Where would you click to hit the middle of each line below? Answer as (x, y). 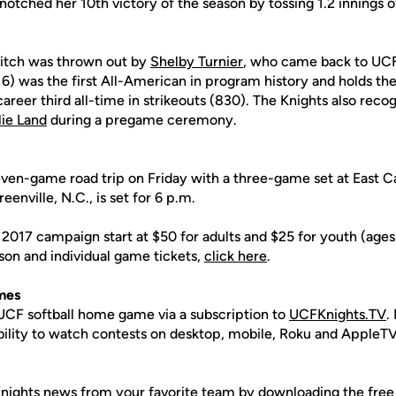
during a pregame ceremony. (142, 120)
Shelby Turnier (197, 61)
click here (236, 256)
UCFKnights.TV (338, 314)
